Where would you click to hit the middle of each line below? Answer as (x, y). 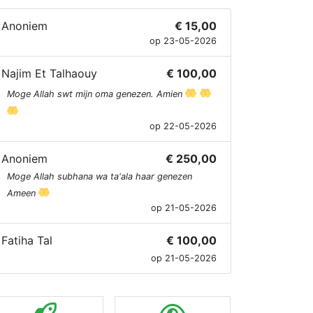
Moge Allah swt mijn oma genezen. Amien (96, 94)
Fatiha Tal (27, 241)
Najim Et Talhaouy (49, 73)
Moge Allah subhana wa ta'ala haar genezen (100, 177)
